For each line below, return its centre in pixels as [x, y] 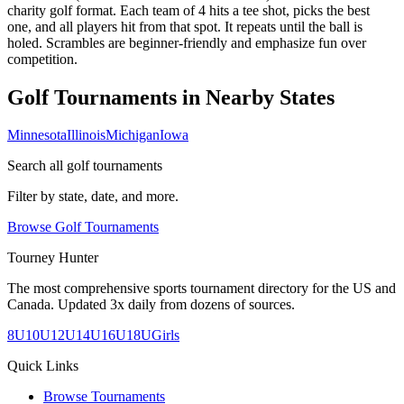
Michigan [133, 135]
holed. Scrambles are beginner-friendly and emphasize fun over [187, 42]
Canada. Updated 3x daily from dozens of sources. [151, 305]
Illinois [86, 135]
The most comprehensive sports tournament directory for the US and [202, 289]
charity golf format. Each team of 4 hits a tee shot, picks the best [188, 10]
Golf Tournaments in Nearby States [171, 97]
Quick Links [43, 366]
